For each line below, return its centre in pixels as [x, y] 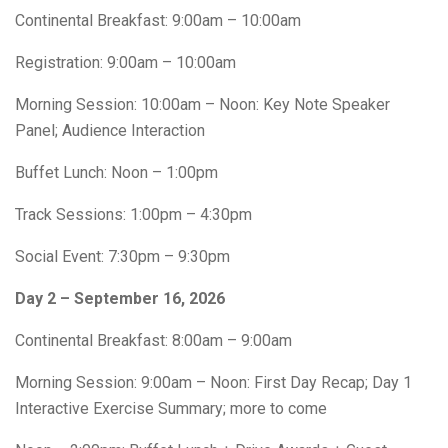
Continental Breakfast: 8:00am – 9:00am [153, 340]
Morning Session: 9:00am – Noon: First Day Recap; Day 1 [213, 382]
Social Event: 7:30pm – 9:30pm [122, 256]
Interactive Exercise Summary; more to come [171, 408]
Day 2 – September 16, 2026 [120, 298]
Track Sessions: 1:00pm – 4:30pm [133, 214]
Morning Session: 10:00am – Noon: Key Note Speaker [202, 104]
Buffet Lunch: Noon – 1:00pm [116, 172]
